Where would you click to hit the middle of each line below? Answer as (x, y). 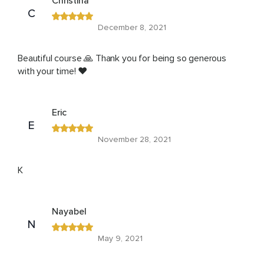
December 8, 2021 (132, 28)
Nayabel (69, 212)
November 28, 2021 (134, 140)
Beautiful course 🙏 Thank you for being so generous (122, 59)
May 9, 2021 (120, 239)
